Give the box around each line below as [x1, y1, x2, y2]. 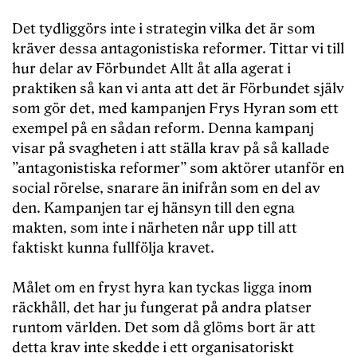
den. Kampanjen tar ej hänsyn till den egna [12, 200, 295, 218]
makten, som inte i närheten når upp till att [12, 220, 297, 237]
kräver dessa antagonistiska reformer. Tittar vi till [12, 41, 344, 58]
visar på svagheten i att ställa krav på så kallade [12, 140, 329, 158]
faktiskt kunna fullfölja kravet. [12, 240, 214, 257]
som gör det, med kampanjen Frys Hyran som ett [12, 100, 339, 118]
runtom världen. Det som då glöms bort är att [12, 320, 316, 337]
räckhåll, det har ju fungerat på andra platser [12, 300, 312, 317]
